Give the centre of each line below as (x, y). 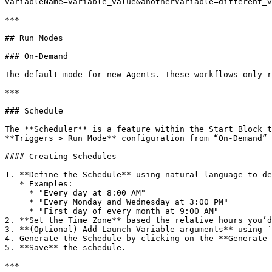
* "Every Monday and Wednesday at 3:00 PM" (17, 202)
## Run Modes (34, 38)
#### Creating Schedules (61, 156)
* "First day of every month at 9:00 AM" (17, 211)
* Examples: (12, 184)
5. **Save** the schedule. (66, 247)
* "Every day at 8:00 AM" (17, 193)
